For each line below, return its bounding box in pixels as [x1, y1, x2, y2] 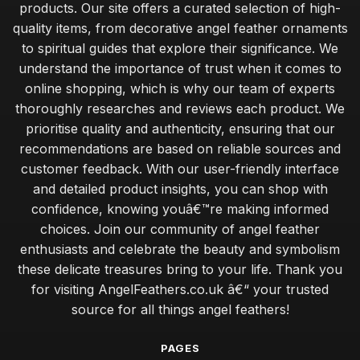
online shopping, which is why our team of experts [25, 80, 335, 96]
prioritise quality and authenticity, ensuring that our [25, 121, 335, 137]
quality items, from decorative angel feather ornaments [12, 20, 348, 36]
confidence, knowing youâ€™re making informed [31, 201, 329, 217]
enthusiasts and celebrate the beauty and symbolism [20, 241, 340, 257]
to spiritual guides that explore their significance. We [22, 40, 338, 56]
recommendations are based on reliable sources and [19, 141, 341, 157]
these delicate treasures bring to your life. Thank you [18, 261, 342, 277]
